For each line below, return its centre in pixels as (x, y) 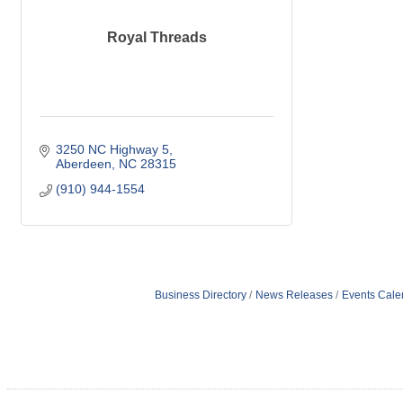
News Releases (294, 296)
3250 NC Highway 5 (112, 150)
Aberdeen (83, 164)
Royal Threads (157, 38)
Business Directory (200, 296)
